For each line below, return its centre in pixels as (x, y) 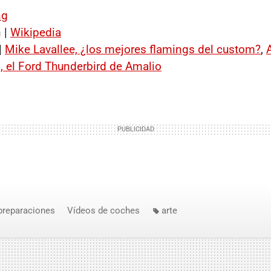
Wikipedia (36, 32)
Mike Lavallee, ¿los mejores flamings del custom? (133, 49)
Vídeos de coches (103, 211)
